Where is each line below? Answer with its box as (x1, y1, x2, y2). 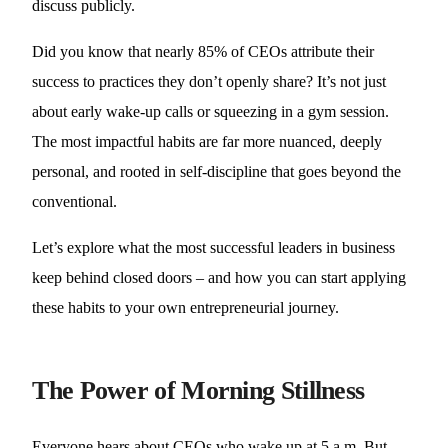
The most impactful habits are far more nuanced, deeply (32, 133, 383, 150)
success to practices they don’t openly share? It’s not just (32, 73, 387, 90)
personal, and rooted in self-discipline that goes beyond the (32, 163, 402, 180)
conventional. (32, 193, 118, 210)
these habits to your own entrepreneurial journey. (32, 299, 340, 316)
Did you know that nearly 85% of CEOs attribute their (32, 43, 375, 60)
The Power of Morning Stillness (32, 376, 365, 405)
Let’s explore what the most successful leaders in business (32, 239, 396, 256)
